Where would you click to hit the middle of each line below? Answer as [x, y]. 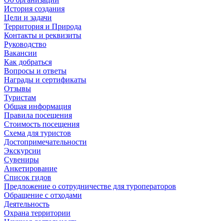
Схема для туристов [37, 133]
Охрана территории [37, 213]
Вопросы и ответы [35, 71]
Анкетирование [31, 168]
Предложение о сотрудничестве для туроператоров [90, 186]
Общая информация [37, 106]
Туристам [20, 97]
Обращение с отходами [43, 195]
